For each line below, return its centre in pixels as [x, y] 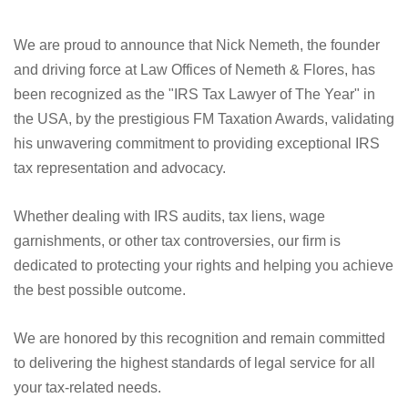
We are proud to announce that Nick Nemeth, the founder [197, 112]
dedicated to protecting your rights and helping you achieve [204, 332]
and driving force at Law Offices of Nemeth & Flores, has [194, 137]
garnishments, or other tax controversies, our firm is [177, 308]
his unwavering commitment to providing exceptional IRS [197, 210]
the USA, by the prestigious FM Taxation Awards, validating [204, 186]
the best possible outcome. [100, 357]
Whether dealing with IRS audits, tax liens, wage [169, 283]
